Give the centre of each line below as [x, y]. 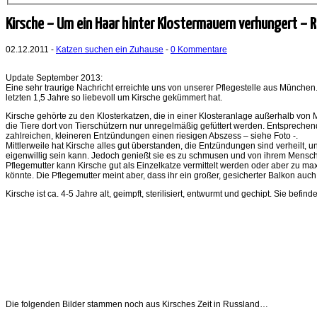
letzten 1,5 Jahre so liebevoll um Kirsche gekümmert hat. [114, 97]
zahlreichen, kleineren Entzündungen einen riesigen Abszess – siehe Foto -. [152, 136]
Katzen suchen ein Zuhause [110, 49]
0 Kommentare [199, 49]
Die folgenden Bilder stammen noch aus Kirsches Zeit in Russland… [137, 304]
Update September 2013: [54, 77]
